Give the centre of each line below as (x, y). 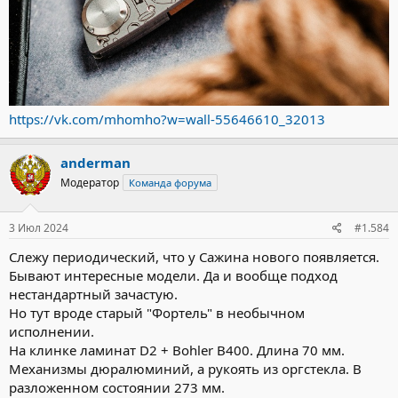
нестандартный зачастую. (93, 295)
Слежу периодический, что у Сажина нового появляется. (194, 257)
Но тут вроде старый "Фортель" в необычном (157, 313)
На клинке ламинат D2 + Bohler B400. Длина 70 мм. (177, 350)
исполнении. (52, 332)
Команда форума (170, 182)
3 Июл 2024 (39, 228)
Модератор (90, 182)
